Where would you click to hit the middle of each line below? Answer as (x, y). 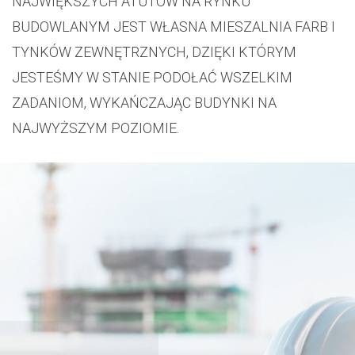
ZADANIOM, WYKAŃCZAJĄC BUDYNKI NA (144, 103)
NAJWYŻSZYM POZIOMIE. (95, 128)
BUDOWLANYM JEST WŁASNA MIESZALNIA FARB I (174, 27)
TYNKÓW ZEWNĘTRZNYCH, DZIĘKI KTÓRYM (154, 52)
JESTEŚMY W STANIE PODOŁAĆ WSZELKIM (152, 77)
